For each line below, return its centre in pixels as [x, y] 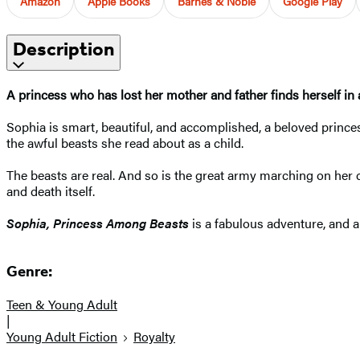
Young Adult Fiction [62, 337]
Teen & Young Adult [62, 305]
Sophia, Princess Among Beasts [98, 223]
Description [63, 49]
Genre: [29, 272]
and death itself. [51, 190]
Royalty [154, 337]
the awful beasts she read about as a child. [125, 142]
